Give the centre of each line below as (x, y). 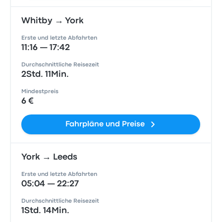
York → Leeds (50, 157)
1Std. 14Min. (46, 211)
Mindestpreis (40, 92)
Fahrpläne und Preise (105, 124)
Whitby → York (53, 21)
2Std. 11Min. (45, 75)
